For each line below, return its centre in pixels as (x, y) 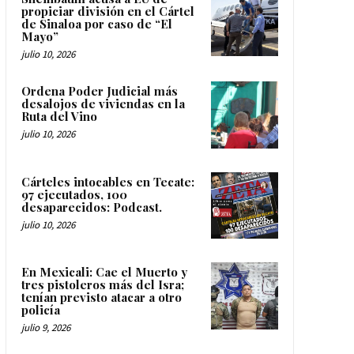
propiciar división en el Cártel (107, 11)
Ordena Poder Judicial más (99, 91)
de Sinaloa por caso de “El (96, 24)
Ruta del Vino (59, 117)
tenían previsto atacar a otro (101, 298)
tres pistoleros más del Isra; (102, 285)
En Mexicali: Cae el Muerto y (104, 272)
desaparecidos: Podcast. (91, 207)
